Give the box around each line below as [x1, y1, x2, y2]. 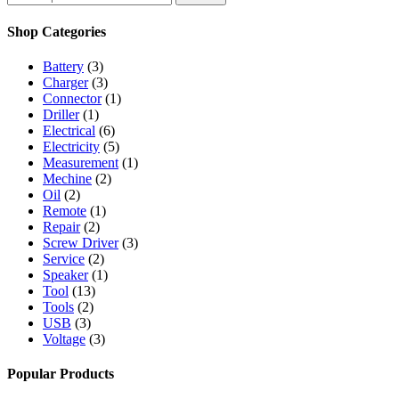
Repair [43, 219, 80, 235]
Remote [43, 203, 86, 219]
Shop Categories [7, 23, 106, 39]
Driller [43, 107, 79, 123]
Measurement [43, 155, 118, 171]
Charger [43, 75, 88, 91]
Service [43, 251, 85, 267]
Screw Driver [43, 235, 118, 251]
